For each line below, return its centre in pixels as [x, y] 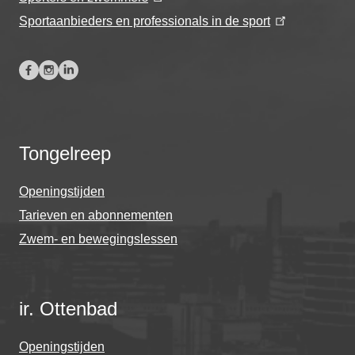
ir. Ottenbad [68, 308]
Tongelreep [65, 153]
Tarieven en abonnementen [96, 216]
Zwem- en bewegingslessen [98, 239]
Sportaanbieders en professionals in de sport [145, 21]
